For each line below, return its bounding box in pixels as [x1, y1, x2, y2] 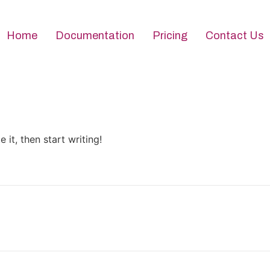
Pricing [152, 30, 187, 42]
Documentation [55, 30, 134, 42]
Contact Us [205, 30, 264, 42]
